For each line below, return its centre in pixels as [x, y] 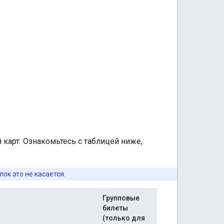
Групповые [121, 198]
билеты [115, 208]
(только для [124, 218]
